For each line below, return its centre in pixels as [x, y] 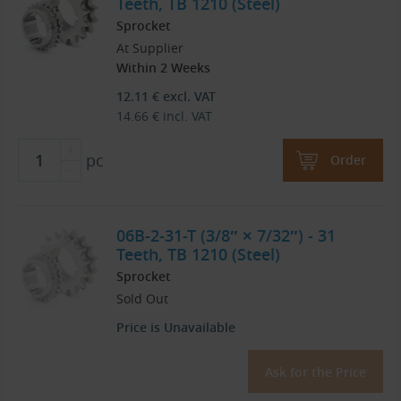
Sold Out [142, 299]
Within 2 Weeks [163, 68]
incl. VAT [186, 116]
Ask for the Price [316, 372]
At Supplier [150, 48]
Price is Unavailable [176, 328]
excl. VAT [188, 97]
